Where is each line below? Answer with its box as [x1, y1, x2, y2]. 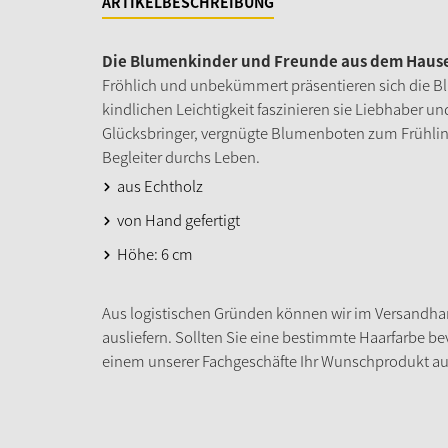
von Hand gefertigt [117, 208, 240, 231]
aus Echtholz [117, 174, 203, 197]
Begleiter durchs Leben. [102, 145, 260, 168]
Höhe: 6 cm [117, 242, 193, 265]
